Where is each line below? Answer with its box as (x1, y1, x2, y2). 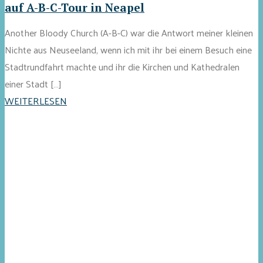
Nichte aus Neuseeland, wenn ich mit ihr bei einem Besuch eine (5, 41, 252, 58)
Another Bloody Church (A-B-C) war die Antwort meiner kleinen (5, 23, 253, 41)
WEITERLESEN (5, 92, 67, 109)
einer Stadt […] (5, 75, 61, 92)
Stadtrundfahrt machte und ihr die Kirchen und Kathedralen (5, 58, 240, 75)
